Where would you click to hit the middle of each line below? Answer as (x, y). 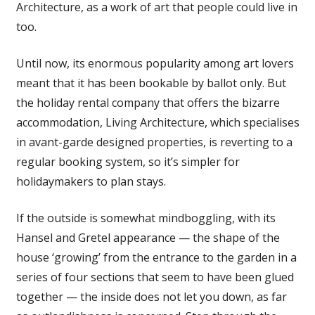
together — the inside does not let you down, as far (151, 297)
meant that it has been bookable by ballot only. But (151, 83)
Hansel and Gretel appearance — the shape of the (148, 238)
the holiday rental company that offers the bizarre (148, 103)
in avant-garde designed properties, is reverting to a (154, 142)
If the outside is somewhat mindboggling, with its (146, 218)
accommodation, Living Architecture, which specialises (157, 123)
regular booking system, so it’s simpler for (128, 162)
